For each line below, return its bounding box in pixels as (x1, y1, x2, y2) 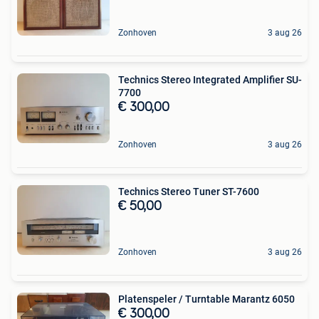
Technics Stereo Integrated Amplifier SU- (118, 73, 302, 85)
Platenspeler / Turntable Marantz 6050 (118, 293, 295, 305)
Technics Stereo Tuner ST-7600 (118, 185, 259, 197)
